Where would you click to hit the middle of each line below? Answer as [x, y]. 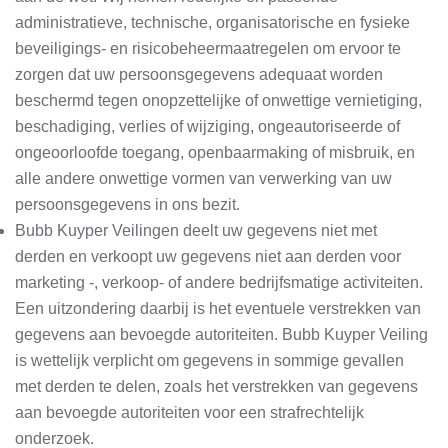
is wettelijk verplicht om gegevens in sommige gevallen [209, 360]
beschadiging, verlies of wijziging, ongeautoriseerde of [207, 126]
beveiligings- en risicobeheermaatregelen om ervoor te [208, 48]
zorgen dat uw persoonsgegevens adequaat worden [199, 74]
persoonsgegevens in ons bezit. [127, 204]
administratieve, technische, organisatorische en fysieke [212, 22]
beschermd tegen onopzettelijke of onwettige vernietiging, [218, 100]
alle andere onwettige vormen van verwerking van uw [203, 178]
